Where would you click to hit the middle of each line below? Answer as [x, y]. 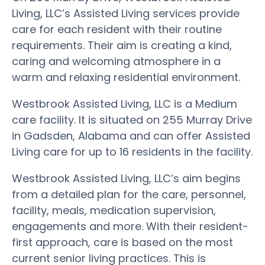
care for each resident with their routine [117, 29]
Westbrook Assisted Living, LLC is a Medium [125, 104]
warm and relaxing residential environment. [126, 77]
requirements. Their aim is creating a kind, [122, 45]
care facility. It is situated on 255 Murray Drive [132, 119]
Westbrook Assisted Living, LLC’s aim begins [126, 178]
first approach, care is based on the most [122, 242]
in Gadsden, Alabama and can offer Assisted [131, 135]
